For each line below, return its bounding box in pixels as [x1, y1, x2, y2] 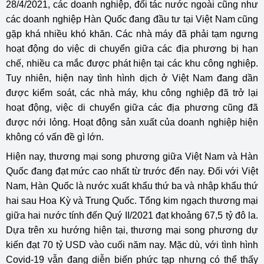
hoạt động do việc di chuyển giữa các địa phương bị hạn [6, 44, 258, 54]
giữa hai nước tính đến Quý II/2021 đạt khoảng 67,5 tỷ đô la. [6, 210, 258, 221]
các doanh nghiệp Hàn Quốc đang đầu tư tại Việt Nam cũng [6, 14, 258, 25]
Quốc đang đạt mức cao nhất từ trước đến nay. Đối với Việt [6, 166, 258, 177]
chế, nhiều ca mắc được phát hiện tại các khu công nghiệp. [6, 58, 258, 69]
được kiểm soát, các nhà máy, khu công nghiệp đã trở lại [6, 88, 258, 98]
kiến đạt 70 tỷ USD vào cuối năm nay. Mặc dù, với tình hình [6, 240, 258, 250]
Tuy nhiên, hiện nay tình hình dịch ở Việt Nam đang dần [6, 73, 258, 84]
